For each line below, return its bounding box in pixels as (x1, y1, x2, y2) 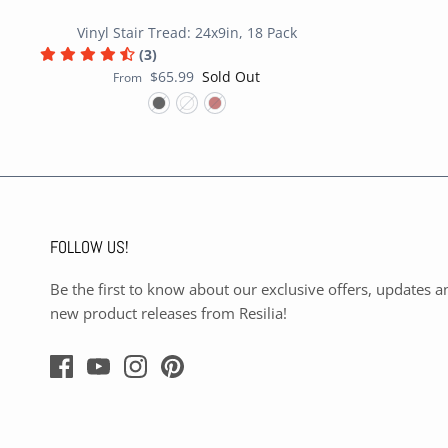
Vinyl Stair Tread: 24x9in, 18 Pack (76, 23, 297, 43)
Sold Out (202, 67, 261, 87)
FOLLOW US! (50, 236, 129, 259)
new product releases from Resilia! (50, 303, 287, 324)
